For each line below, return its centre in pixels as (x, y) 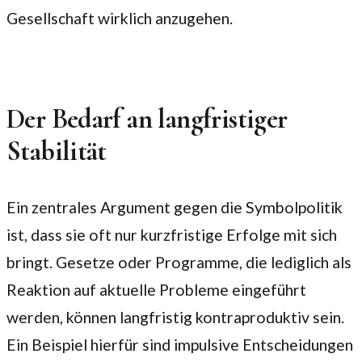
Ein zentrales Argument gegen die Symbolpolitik (175, 207)
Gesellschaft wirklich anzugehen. (120, 18)
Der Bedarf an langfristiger (147, 120)
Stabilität (57, 152)
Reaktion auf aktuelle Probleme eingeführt (156, 289)
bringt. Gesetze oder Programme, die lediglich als (179, 262)
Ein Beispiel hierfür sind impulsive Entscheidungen (180, 344)
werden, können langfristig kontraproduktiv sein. (175, 317)
